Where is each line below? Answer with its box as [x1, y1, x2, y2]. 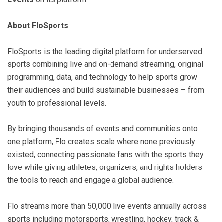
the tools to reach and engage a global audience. [7, 175, 176, 185]
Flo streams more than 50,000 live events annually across [7, 201, 207, 211]
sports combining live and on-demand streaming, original [7, 59, 203, 69]
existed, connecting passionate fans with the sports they [7, 149, 204, 159]
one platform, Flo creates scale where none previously [7, 136, 195, 146]
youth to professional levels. [7, 98, 106, 108]
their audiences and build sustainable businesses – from [7, 85, 204, 95]
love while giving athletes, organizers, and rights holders [7, 162, 202, 172]
